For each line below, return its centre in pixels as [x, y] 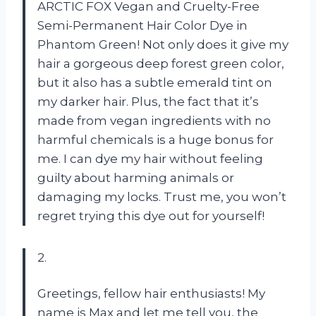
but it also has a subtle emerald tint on [155, 82]
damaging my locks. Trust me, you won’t [162, 196]
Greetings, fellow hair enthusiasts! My [151, 293]
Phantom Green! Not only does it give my [163, 44]
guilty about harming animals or [136, 177]
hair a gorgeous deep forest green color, [161, 63]
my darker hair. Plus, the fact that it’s [148, 101]
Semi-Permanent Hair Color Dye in [142, 25]
